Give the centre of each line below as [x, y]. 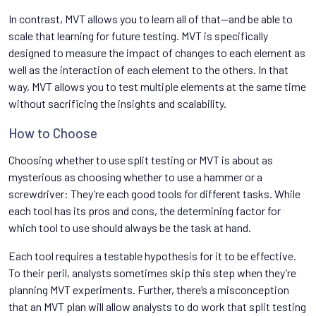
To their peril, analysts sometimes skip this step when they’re [152, 273]
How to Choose [53, 133]
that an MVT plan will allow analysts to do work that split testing [157, 307]
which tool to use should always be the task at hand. [130, 228]
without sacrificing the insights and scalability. [117, 104]
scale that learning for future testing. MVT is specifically [138, 36]
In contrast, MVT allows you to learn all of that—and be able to [151, 19]
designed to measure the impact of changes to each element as [157, 53]
